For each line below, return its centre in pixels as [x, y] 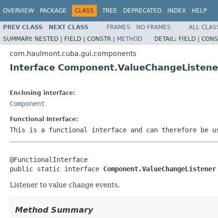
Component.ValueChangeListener [160, 169]
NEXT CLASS [69, 27]
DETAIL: [166, 39]
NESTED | [49, 39]
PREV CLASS [23, 27]
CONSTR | [102, 39]
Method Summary [54, 210]
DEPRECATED [142, 11]
